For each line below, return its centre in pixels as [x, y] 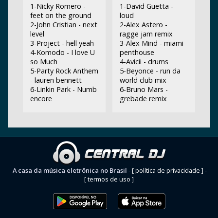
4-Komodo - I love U [62, 52]
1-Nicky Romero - [58, 6]
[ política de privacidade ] [168, 171]
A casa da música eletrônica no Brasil [70, 171]
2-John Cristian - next [64, 24]
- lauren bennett [56, 80]
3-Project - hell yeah [62, 43]
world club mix [143, 80]
